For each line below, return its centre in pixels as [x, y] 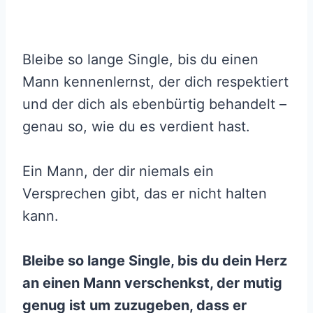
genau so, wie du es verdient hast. [136, 127]
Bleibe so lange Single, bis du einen [140, 60]
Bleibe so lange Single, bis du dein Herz [155, 261]
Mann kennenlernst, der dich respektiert [155, 82]
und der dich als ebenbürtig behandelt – [154, 104]
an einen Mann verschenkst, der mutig [152, 283]
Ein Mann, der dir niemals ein [118, 172]
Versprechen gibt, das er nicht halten [145, 194]
